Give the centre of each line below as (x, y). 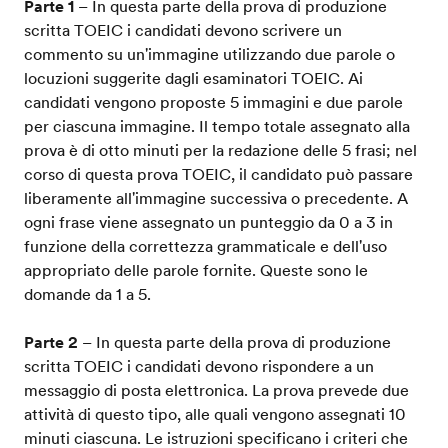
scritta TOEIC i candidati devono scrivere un (183, 29)
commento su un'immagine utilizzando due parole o (209, 53)
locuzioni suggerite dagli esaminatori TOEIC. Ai (193, 77)
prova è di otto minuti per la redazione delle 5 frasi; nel (220, 149)
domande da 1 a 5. (87, 293)
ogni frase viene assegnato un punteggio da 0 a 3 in (208, 221)
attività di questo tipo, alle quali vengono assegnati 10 (215, 413)
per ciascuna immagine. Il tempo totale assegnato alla (217, 125)
